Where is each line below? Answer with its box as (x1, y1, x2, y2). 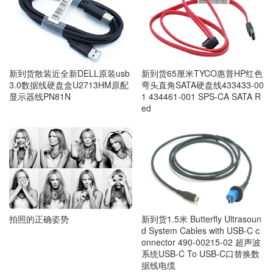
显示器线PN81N (9, 90, 71, 103)
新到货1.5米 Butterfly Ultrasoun (141, 213, 261, 225)
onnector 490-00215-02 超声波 (141, 236, 261, 249)
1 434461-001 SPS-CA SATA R (141, 90, 261, 102)
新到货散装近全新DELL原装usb (9, 67, 130, 80)
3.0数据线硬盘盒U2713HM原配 (9, 79, 129, 91)
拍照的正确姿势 (9, 213, 69, 225)
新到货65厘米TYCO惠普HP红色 (141, 66, 263, 79)
